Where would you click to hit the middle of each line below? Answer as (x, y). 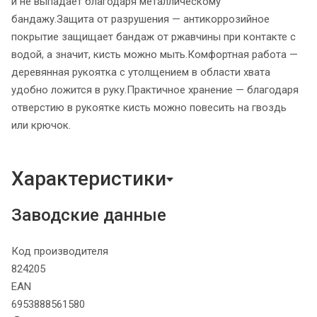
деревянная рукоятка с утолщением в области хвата (141, 73)
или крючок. (41, 126)
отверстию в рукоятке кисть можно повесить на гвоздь (149, 108)
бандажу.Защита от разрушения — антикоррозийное (140, 19)
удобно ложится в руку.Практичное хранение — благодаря (155, 90)
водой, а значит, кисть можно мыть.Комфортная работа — (155, 55)
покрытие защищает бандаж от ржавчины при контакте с (154, 37)
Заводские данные (89, 215)
